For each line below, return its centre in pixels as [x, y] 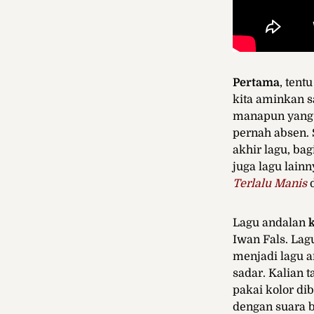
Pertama [256, 82]
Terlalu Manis [270, 183]
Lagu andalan [271, 223]
